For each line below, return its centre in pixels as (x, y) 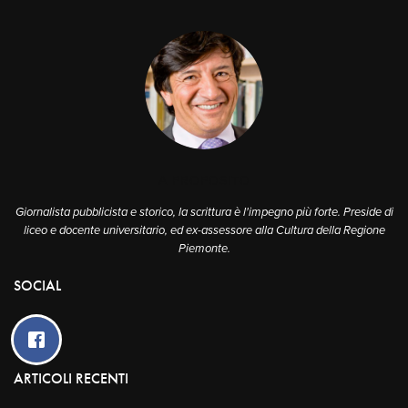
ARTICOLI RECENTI (71, 378)
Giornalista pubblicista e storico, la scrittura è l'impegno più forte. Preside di (204, 212)
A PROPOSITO (204, 180)
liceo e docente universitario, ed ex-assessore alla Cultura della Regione (204, 230)
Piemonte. (204, 248)
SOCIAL (37, 285)
